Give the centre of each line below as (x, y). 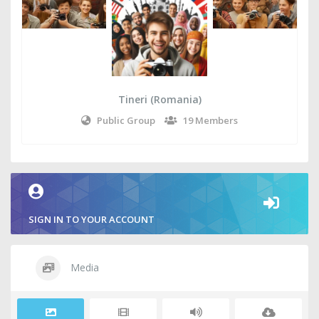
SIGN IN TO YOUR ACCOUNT (91, 219)
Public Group (126, 120)
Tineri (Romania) (159, 99)
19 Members (210, 120)
